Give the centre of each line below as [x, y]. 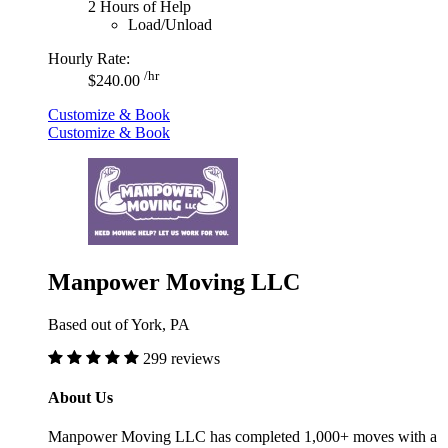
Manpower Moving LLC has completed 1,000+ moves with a [242, 437]
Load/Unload [170, 24]
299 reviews [181, 358]
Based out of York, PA [119, 324]
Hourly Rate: [89, 58]
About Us [80, 398]
